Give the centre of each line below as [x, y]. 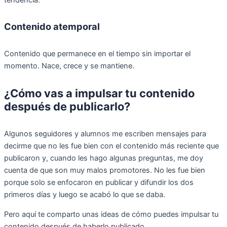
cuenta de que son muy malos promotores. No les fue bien [105, 171]
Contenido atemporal [52, 27]
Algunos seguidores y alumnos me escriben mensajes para [105, 134]
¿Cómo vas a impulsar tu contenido [99, 93]
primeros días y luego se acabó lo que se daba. [85, 195]
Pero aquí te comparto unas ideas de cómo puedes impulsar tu [111, 214]
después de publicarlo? [67, 106]
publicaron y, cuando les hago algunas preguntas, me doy [104, 158]
